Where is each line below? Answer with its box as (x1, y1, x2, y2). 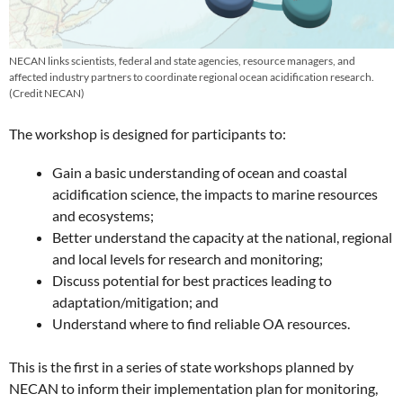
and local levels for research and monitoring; (52, 250, 323, 268)
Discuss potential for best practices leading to (52, 272, 332, 290)
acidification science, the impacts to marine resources (52, 185, 378, 203)
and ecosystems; (52, 207, 154, 225)
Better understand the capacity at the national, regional (52, 228, 392, 246)
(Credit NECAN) (9, 85, 85, 100)
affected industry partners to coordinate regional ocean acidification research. (9, 69, 374, 84)
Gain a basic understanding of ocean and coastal (52, 164, 347, 182)
